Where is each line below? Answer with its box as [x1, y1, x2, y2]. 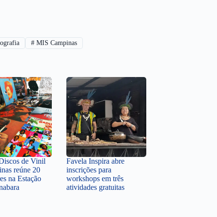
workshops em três [66, 174, 124, 183]
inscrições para [66, 165, 111, 174]
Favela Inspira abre [66, 156, 124, 165]
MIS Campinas [34, 39, 77, 47]
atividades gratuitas [66, 183, 124, 191]
